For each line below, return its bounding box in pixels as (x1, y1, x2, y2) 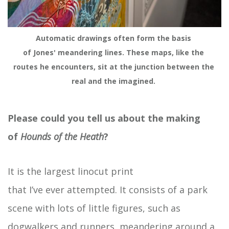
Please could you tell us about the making (8, 112, 200, 125)
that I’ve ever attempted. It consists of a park (8, 184, 208, 196)
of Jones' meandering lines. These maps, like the (23, 48, 204, 58)
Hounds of (20, 130, 62, 143)
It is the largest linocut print (8, 165, 133, 178)
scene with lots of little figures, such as (8, 202, 180, 215)
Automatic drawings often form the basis (36, 33, 191, 43)
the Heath (64, 130, 104, 143)
